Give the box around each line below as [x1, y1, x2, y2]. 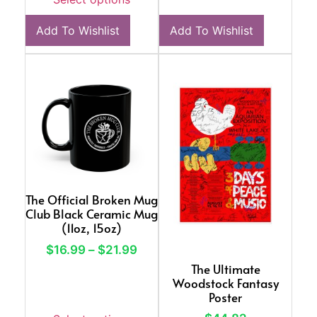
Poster [209, 288, 242, 306]
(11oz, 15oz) [62, 219, 122, 236]
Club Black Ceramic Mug [25, 205, 158, 222]
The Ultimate [190, 260, 260, 277]
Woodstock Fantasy [172, 274, 279, 292]
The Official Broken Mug [25, 191, 158, 208]
